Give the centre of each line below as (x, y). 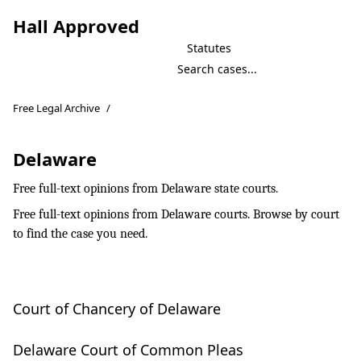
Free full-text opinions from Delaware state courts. (145, 189)
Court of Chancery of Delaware (117, 309)
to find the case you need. (80, 234)
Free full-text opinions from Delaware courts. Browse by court (176, 214)
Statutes (209, 48)
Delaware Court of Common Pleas (128, 350)
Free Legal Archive (56, 108)
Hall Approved (76, 26)
